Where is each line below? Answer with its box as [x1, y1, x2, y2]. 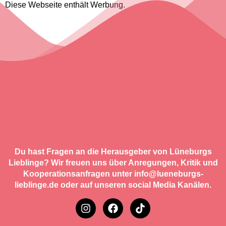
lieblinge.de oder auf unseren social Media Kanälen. [15, 181, 211, 190]
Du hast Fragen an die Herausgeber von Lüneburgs [14, 147, 212, 156]
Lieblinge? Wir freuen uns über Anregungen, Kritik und [8, 158, 218, 167]
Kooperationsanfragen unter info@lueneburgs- [23, 169, 203, 179]
